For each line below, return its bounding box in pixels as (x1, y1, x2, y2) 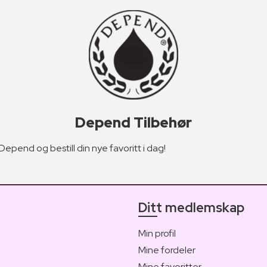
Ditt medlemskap (138, 198, 244, 216)
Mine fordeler (138, 243, 195, 256)
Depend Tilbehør (75, 113, 192, 132)
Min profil (138, 226, 176, 240)
